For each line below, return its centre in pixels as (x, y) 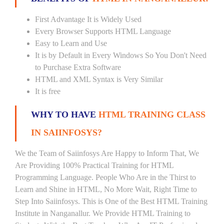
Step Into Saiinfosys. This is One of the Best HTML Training (111, 201)
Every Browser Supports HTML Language (103, 31)
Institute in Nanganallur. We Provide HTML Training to (103, 213)
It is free (48, 91)
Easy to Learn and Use (71, 43)
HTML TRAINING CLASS (152, 114)
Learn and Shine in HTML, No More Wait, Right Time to (106, 189)
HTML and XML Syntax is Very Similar (99, 79)
